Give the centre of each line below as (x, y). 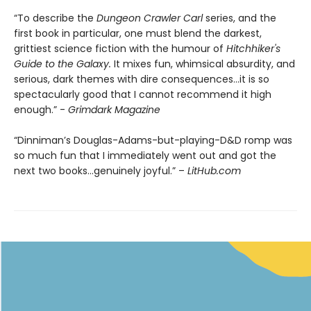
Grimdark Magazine (114, 110)
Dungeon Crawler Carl (150, 18)
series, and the (239, 18)
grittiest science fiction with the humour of (120, 49)
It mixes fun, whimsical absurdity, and (203, 64)
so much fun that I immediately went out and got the (145, 155)
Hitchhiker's (253, 49)
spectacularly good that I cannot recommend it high (143, 94)
